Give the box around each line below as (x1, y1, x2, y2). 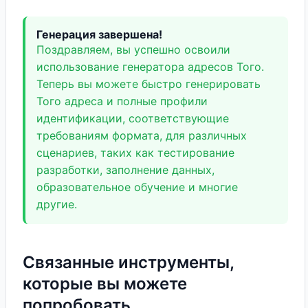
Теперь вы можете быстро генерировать (36, 77, 261, 91)
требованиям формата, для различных (36, 129, 247, 142)
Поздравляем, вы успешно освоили (36, 43, 230, 56)
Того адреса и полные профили (36, 94, 208, 108)
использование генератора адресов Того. (36, 60, 264, 74)
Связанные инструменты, (23, 252, 234, 272)
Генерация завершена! (36, 27, 162, 41)
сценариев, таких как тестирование (36, 146, 234, 159)
